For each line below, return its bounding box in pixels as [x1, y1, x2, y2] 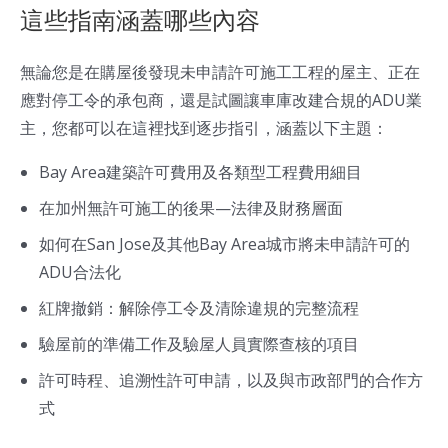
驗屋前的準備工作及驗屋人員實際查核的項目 [39, 333, 360, 356]
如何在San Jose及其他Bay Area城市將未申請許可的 [39, 233, 411, 256]
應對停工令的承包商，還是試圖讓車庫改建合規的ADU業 [20, 89, 422, 112]
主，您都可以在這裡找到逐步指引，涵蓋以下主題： [20, 117, 388, 140]
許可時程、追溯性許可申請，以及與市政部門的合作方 [39, 369, 424, 392]
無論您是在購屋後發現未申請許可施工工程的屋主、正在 [20, 61, 420, 84]
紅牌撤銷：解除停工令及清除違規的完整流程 [39, 297, 360, 320]
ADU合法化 [39, 261, 122, 284]
